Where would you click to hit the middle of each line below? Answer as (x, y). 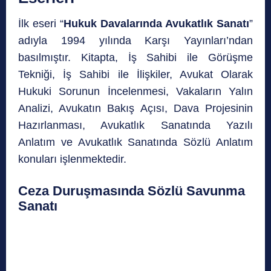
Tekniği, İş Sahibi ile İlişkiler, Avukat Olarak (135, 75)
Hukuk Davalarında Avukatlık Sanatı (156, 24)
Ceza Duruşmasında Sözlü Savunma (132, 191)
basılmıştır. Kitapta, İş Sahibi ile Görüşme (135, 58)
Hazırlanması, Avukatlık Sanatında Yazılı (135, 126)
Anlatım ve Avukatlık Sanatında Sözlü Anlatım (135, 142)
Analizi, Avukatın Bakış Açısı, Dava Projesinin (135, 109)
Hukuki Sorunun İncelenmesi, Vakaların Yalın (135, 92)
